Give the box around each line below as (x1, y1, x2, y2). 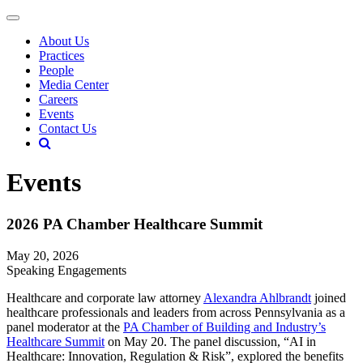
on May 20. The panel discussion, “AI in (105, 334, 316, 348)
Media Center (39, 78, 109, 92)
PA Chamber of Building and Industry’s (123, 319, 326, 334)
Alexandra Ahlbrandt (203, 290, 311, 305)
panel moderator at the (6, 319, 123, 334)
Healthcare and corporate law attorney (6, 290, 203, 305)
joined (311, 290, 346, 305)
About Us (39, 34, 89, 48)
